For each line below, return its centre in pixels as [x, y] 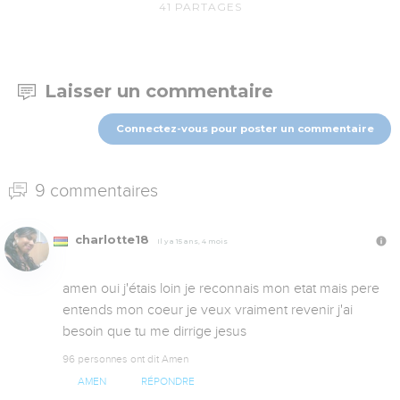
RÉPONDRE [167, 381]
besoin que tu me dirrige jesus [154, 332]
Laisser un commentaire [159, 92]
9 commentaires [94, 191]
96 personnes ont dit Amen [125, 359]
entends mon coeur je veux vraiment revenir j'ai [208, 310]
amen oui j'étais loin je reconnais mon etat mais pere [221, 289]
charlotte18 [112, 240]
